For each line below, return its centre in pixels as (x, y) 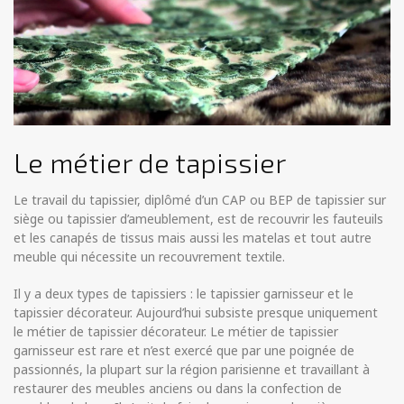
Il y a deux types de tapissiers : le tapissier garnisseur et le (184, 294)
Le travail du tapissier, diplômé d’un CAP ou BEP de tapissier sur (200, 200)
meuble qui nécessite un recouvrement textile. (149, 257)
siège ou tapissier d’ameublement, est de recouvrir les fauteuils (198, 219)
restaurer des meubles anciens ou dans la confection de (178, 389)
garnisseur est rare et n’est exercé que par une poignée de (184, 351)
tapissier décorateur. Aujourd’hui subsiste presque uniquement (196, 313)
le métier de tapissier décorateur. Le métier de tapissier (176, 332)
